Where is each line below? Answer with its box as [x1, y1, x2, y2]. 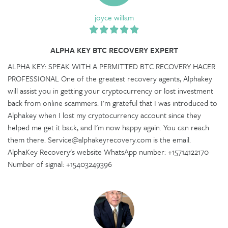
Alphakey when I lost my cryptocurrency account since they [8, 109, 201, 121]
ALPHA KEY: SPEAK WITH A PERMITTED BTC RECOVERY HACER [8, 60, 215, 72]
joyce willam [94, 11, 134, 23]
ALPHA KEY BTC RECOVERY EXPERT [50, 44, 178, 55]
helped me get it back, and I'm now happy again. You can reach [8, 121, 209, 133]
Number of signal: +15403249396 [8, 158, 112, 169]
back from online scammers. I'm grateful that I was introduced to [8, 97, 217, 108]
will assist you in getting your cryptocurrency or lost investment [8, 84, 213, 96]
